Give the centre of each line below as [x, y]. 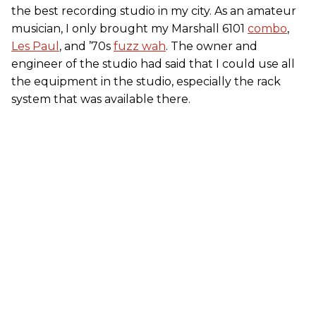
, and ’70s [86, 47]
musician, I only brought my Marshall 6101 [129, 29]
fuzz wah [140, 47]
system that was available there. [101, 99]
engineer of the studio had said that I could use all [153, 64]
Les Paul [35, 47]
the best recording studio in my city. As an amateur [154, 11]
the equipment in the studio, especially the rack [146, 82]
